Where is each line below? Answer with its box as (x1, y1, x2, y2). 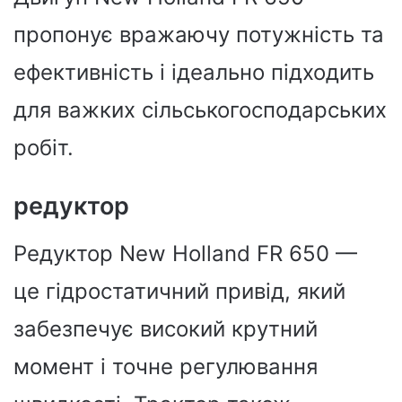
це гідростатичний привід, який (13, 277, 345, 304)
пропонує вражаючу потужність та (13, 22, 384, 48)
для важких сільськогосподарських (13, 97, 387, 123)
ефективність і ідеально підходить (13, 59, 374, 85)
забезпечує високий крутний (13, 315, 318, 342)
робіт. (13, 135, 74, 161)
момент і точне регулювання (13, 353, 318, 380)
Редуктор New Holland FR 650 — (13, 240, 357, 267)
